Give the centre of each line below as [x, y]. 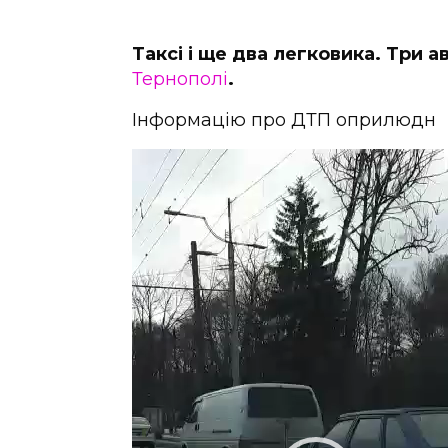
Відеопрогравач [199, 159]
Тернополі [180, 78]
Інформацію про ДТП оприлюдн [284, 119]
